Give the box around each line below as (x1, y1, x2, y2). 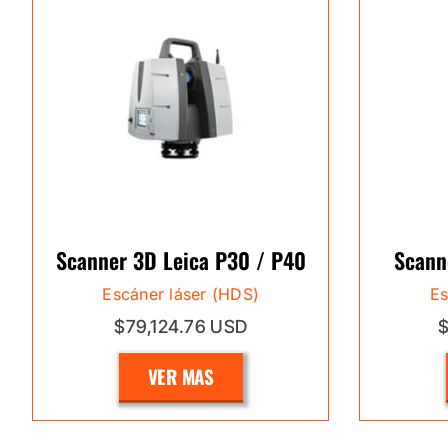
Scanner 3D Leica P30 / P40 (55, 244, 306, 276)
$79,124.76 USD (114, 316, 248, 337)
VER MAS (147, 362, 214, 390)
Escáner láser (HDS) (102, 284, 259, 304)
